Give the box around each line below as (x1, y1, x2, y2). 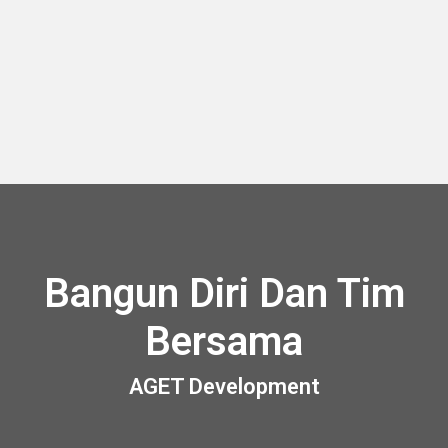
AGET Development (128, 374, 320, 399)
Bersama (145, 318, 303, 365)
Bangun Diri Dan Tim (43, 270, 405, 317)
